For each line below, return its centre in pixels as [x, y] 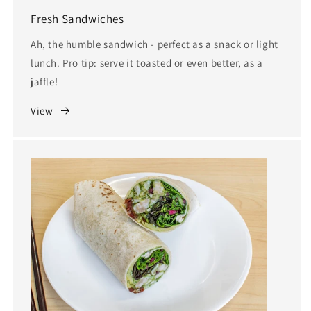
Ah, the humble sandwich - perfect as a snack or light [154, 44]
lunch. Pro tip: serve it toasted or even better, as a [147, 62]
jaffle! [44, 81]
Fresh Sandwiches [77, 18]
